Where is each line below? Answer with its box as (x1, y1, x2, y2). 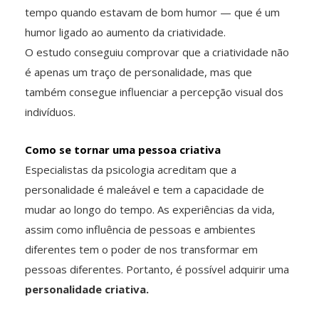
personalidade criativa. (25, 282, 149, 297)
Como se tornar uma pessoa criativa (25, 142, 221, 157)
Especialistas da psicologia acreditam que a (25, 162, 236, 177)
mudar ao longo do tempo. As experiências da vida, (25, 202, 275, 217)
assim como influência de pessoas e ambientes (25, 222, 256, 237)
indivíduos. (25, 105, 75, 120)
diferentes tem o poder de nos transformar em (25, 242, 258, 257)
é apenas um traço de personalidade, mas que (25, 65, 252, 80)
